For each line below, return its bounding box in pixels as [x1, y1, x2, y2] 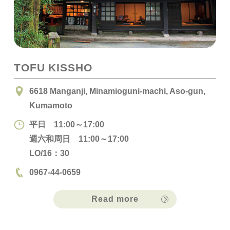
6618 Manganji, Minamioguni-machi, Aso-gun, [29, 86, 205, 95]
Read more [91, 195, 139, 204]
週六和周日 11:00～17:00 [29, 133, 129, 143]
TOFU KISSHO [13, 62, 92, 74]
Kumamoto [29, 100, 72, 110]
